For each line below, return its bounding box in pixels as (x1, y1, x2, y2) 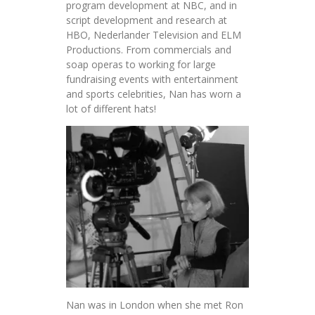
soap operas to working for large (66, 57, 216, 71)
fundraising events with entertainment (66, 72, 238, 86)
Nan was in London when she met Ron (66, 297, 243, 311)
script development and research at (66, 13, 227, 27)
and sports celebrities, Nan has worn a (66, 86, 241, 101)
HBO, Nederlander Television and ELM (66, 27, 241, 41)
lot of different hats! (66, 101, 156, 115)
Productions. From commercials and (66, 42, 231, 56)
